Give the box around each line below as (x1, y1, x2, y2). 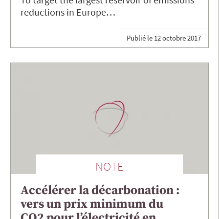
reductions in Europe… (21, 6, 115, 19)
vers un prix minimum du (21, 197, 163, 212)
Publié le (127, 33, 154, 43)
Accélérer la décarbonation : (21, 183, 180, 198)
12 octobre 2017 (154, 33, 201, 43)
